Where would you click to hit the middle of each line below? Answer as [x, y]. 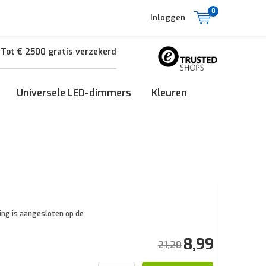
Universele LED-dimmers [74, 93]
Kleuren [169, 93]
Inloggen [168, 18]
